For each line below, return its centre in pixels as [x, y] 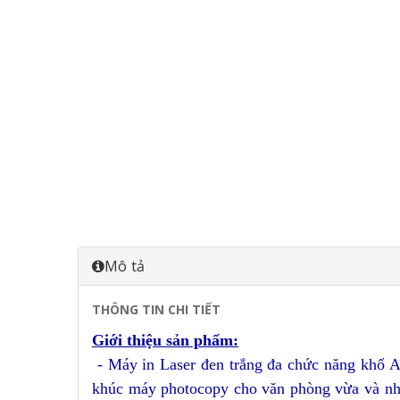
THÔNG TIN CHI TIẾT [156, 309]
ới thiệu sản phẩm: [174, 340]
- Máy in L [131, 364]
